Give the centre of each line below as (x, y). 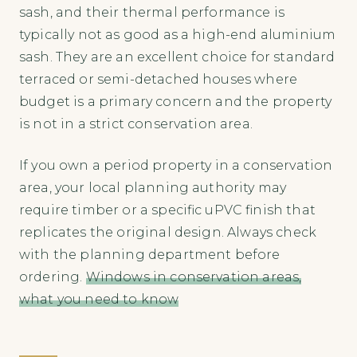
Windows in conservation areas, (194, 277)
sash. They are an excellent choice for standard (177, 57)
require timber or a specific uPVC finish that (167, 210)
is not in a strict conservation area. (136, 124)
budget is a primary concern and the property (176, 102)
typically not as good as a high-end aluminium (178, 35)
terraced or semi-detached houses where (159, 80)
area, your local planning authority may (153, 188)
